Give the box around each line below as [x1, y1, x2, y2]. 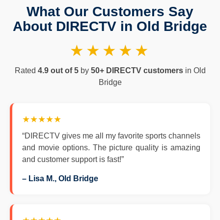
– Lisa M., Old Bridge [22, 174, 98, 183]
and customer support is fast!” [22, 155, 124, 164]
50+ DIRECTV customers [90, 66, 183, 75]
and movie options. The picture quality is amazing [22, 143, 200, 152]
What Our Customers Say [27, 4, 193, 19]
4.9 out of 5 [37, 66, 79, 75]
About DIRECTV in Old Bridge [13, 19, 207, 34]
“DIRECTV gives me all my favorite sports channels [22, 132, 200, 140]
